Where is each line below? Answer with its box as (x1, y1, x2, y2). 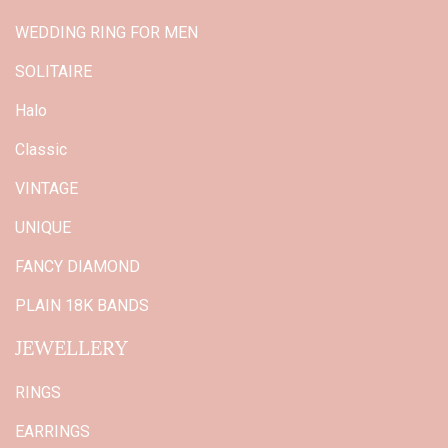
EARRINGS (15, 422, 90, 442)
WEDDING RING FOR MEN (15, 23, 198, 43)
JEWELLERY (15, 331, 128, 362)
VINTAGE (15, 179, 78, 199)
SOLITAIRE (15, 62, 92, 82)
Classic (15, 140, 67, 160)
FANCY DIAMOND (15, 257, 140, 277)
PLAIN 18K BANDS (15, 296, 149, 316)
